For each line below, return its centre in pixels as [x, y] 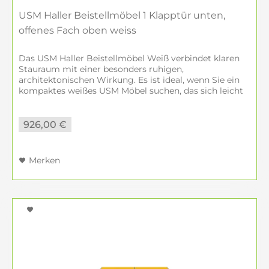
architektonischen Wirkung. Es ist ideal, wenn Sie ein [129, 80]
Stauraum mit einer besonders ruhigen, [101, 69]
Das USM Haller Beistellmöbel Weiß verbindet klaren [129, 58]
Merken [44, 160]
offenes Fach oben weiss [77, 30]
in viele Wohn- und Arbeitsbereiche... [95, 101]
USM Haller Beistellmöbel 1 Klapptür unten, [122, 15]
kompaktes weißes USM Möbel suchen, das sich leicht [131, 91]
